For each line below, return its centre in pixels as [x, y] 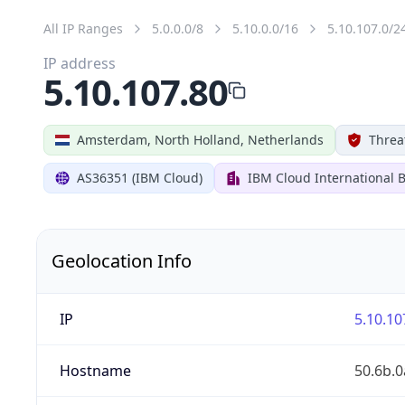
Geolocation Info [122, 260]
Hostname [95, 370]
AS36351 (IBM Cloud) [140, 177]
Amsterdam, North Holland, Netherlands [200, 139]
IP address [80, 63]
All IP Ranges [83, 28]
